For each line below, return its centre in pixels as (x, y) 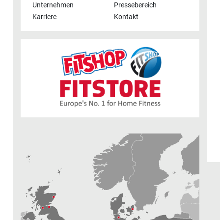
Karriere (44, 17)
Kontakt (126, 17)
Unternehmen (53, 5)
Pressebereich (135, 5)
